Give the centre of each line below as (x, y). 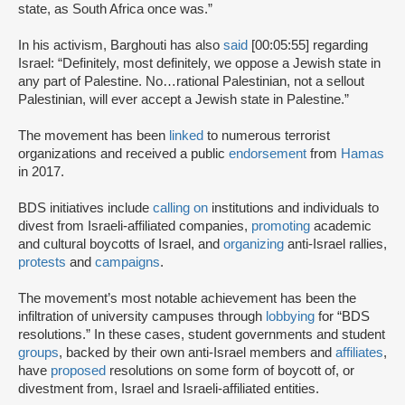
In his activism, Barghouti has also (121, 45)
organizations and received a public (123, 153)
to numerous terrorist (267, 135)
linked (186, 135)
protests (42, 262)
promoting (281, 226)
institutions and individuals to (293, 207)
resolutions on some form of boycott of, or (230, 370)
